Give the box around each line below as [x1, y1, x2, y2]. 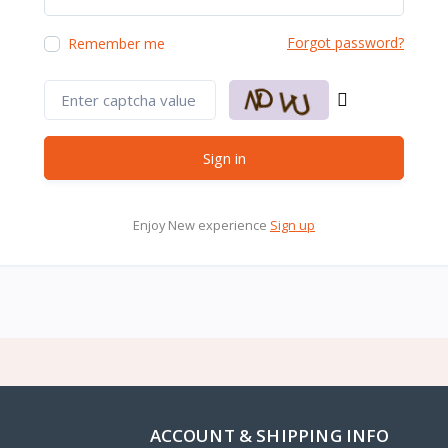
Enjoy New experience [133, 215, 270, 234]
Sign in [202, 147, 246, 168]
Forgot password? [287, 32, 404, 52]
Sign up [270, 215, 315, 234]
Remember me [68, 33, 165, 53]
